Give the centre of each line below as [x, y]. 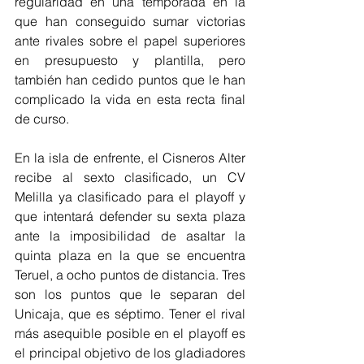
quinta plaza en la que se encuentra [130, 255]
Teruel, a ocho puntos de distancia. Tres [130, 275]
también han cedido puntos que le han [130, 80]
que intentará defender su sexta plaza [130, 216]
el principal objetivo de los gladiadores [130, 353]
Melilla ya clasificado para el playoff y [130, 197]
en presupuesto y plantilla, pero [130, 60]
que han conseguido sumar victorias [130, 21]
